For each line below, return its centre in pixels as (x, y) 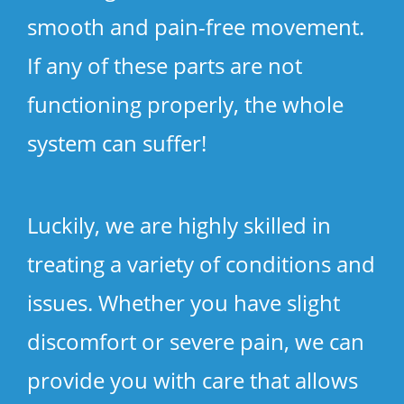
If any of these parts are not (165, 65)
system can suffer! (117, 142)
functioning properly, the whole (185, 104)
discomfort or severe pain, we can (196, 341)
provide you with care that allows (193, 380)
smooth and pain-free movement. (196, 26)
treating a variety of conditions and (201, 263)
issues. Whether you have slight (184, 302)
